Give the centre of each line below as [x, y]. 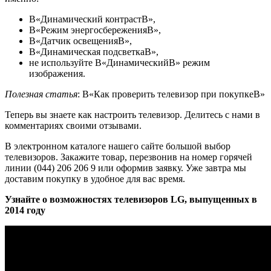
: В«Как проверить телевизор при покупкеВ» [171, 94]
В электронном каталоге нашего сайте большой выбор [118, 146]
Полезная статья [41, 94]
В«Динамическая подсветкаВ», [94, 51]
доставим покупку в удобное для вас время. [95, 178]
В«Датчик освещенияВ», [80, 41]
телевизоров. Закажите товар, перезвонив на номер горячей [129, 157]
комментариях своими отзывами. [73, 125]
